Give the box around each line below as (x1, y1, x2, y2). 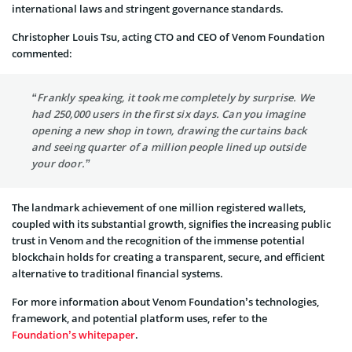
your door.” (31, 156, 91, 171)
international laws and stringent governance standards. (12, 2, 284, 16)
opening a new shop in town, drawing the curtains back (31, 123, 307, 138)
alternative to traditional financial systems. (12, 266, 223, 281)
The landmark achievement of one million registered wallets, (12, 200, 306, 215)
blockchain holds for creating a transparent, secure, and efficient (12, 250, 324, 265)
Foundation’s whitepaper (12, 328, 135, 343)
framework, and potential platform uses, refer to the (12, 311, 267, 326)
